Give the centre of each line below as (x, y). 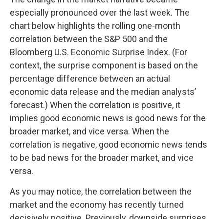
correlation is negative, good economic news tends (109, 144)
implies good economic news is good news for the (108, 118)
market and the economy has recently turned (97, 205)
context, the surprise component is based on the (104, 65)
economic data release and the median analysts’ (103, 92)
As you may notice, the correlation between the (101, 191)
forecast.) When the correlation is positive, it (95, 105)
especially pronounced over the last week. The (100, 12)
